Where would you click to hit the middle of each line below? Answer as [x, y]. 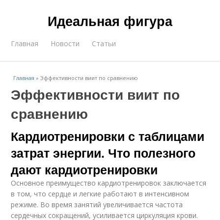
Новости [65, 43]
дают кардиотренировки [84, 169]
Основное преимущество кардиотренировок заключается [109, 183]
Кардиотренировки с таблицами [108, 136]
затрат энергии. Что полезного [103, 153]
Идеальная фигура [110, 21]
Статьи [104, 43]
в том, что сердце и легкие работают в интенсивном [100, 194]
